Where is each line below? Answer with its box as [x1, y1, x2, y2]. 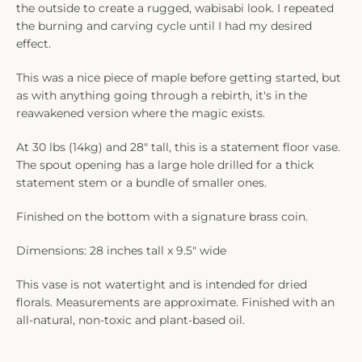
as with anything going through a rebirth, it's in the [16, 87, 307, 103]
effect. [16, 36, 51, 51]
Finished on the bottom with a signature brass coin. [16, 208, 308, 224]
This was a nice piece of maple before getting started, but [16, 69, 341, 85]
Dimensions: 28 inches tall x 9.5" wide [16, 242, 226, 258]
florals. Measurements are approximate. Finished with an [16, 294, 335, 309]
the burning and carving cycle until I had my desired [16, 18, 312, 33]
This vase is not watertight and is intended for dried [16, 276, 307, 292]
